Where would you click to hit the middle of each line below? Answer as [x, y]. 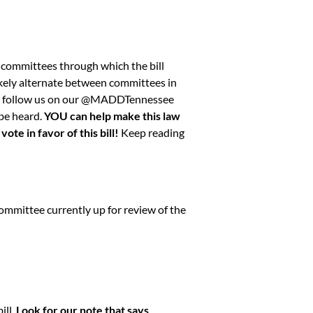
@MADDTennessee [128, 99]
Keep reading [153, 132]
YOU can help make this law [112, 115]
